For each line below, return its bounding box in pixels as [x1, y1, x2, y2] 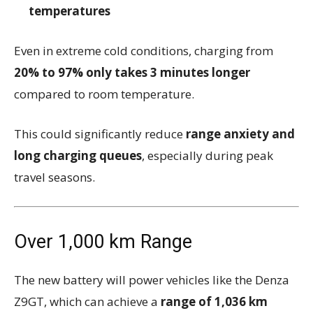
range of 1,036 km [161, 293, 268, 310]
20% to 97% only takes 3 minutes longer [14, 64, 250, 80]
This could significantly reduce [14, 125, 186, 142]
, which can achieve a [44, 293, 161, 310]
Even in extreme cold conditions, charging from [14, 42, 273, 59]
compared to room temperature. [14, 85, 194, 102]
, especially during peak [142, 147, 273, 163]
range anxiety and [186, 125, 295, 142]
